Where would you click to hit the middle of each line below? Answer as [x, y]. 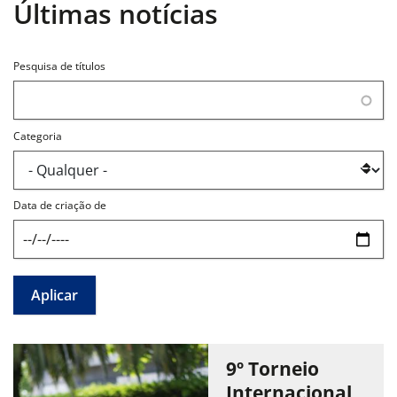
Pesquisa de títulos [59, 66]
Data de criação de [60, 205]
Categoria [38, 136]
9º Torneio [272, 369]
